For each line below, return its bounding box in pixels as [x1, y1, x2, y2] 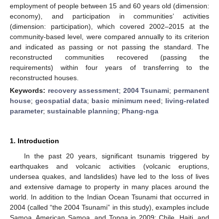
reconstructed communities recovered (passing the [10, 53, 209, 61]
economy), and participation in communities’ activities [10, 12, 209, 20]
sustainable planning [47, 107, 118, 115]
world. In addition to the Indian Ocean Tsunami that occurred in [10, 193, 209, 201]
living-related [165, 96, 210, 105]
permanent [174, 86, 210, 94]
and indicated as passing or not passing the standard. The [10, 43, 209, 51]
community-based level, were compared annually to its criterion [10, 32, 209, 41]
